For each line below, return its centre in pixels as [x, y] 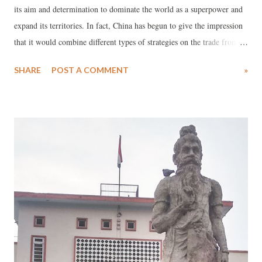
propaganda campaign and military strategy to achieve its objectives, [127, 58]
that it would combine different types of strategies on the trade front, [127, 42]
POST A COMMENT [90, 70]
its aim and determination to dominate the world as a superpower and [128, 9]
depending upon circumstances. [65, 75]
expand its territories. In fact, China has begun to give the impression [128, 26]
